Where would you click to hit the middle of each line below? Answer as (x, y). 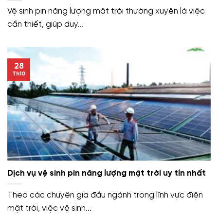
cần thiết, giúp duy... (45, 25)
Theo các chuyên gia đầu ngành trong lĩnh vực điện (105, 195)
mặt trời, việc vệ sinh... (49, 208)
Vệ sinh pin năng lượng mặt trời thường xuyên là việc (106, 11)
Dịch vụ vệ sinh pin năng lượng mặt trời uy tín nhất (107, 173)
